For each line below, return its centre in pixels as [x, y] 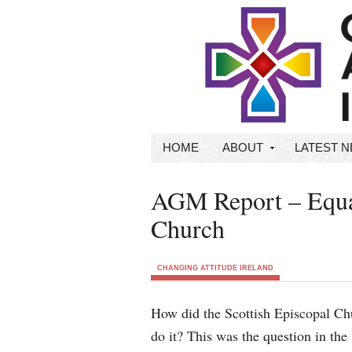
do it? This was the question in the [249, 335]
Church [188, 228]
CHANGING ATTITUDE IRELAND [215, 268]
